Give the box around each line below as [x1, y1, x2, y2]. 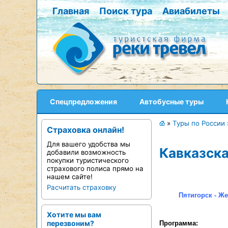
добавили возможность [47, 148, 126, 156]
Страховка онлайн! [47, 125, 124, 135]
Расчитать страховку [47, 183, 116, 191]
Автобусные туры [139, 97, 204, 106]
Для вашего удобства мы [47, 140, 130, 148]
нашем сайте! [47, 173, 93, 181]
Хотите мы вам [47, 210, 101, 219]
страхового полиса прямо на [47, 164, 144, 173]
